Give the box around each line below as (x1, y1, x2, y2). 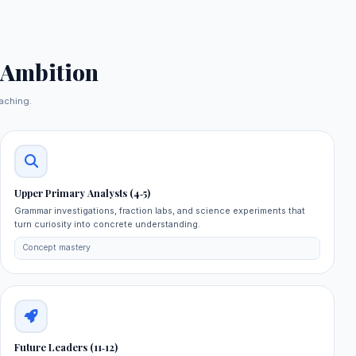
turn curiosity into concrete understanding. (14, 218, 201, 230)
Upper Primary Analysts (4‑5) (14, 186, 151, 199)
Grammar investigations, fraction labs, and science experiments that (14, 204, 306, 216)
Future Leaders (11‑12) (14, 341, 118, 354)
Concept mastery (21, 242, 91, 253)
